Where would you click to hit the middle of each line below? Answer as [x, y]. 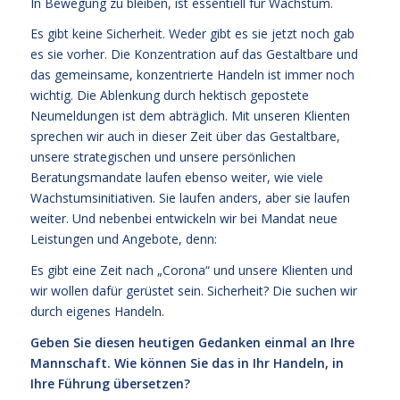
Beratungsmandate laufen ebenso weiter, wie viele [176, 178]
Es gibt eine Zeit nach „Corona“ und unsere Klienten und [191, 271]
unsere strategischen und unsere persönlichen [162, 157]
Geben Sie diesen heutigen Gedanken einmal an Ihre [192, 343]
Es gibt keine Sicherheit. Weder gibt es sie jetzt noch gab [192, 34]
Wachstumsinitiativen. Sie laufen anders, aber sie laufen [190, 198]
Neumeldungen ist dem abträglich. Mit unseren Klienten [190, 116]
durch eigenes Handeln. [97, 312]
